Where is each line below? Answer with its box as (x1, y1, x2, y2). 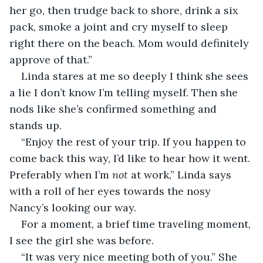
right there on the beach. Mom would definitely (9, 36, 252, 50)
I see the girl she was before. (9, 233, 157, 247)
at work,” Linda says (131, 167, 234, 181)
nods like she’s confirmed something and (9, 102, 220, 116)
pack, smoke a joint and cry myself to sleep (9, 19, 231, 33)
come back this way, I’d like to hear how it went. (9, 151, 253, 165)
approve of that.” (9, 52, 92, 66)
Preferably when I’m (9, 167, 112, 181)
